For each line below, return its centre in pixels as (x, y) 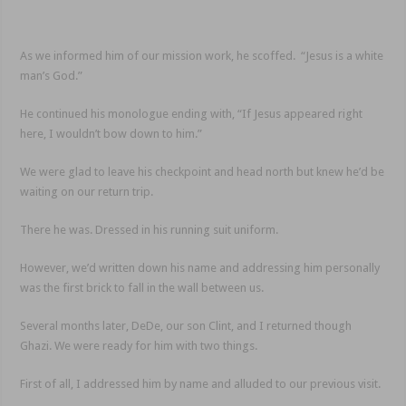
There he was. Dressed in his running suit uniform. (150, 230)
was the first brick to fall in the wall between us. (142, 288)
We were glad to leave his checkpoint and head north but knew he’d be (203, 172)
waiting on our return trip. (87, 192)
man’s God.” (52, 76)
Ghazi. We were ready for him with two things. (139, 346)
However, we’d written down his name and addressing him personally (200, 268)
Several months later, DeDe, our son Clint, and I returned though (186, 326)
